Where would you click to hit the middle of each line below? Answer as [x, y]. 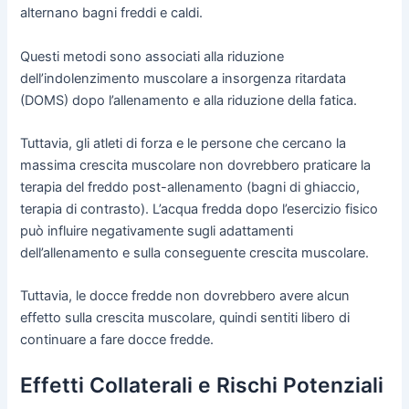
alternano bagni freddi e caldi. [112, 13]
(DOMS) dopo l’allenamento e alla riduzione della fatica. [189, 100]
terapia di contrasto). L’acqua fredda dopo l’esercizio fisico [199, 209]
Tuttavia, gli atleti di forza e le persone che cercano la [184, 143]
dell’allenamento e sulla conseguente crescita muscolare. [195, 252]
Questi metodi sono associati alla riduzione [152, 56]
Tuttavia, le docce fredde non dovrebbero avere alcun [185, 296]
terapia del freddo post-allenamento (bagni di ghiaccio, [190, 187]
